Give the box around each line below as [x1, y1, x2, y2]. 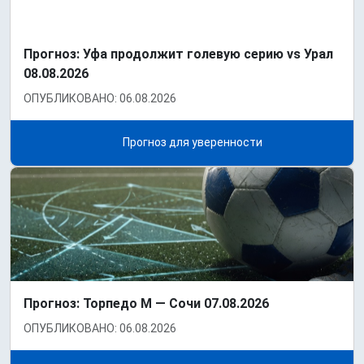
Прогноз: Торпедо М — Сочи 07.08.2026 [24, 296, 269, 312]
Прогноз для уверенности [119, 136, 262, 149]
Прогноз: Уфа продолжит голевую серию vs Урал [24, 46, 333, 63]
